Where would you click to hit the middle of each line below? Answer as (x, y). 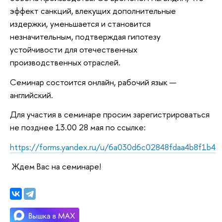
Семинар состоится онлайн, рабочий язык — (93, 82)
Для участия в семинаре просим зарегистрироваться (110, 114)
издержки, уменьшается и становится (80, 24)
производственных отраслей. (65, 62)
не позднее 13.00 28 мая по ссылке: (78, 127)
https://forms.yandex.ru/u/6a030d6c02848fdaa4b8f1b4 (113, 147)
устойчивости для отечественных (74, 50)
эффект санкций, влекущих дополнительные (93, 11)
